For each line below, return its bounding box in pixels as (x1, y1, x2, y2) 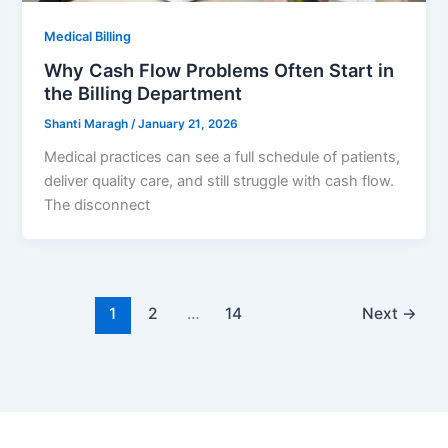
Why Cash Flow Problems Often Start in (44, 59, 395, 82)
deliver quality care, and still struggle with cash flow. (44, 172, 395, 191)
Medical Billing (44, 28, 132, 44)
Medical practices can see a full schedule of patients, (44, 148, 401, 167)
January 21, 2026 (138, 117, 239, 132)
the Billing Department (44, 82, 243, 105)
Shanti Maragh (44, 117, 132, 132)
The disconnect (44, 196, 151, 215)
